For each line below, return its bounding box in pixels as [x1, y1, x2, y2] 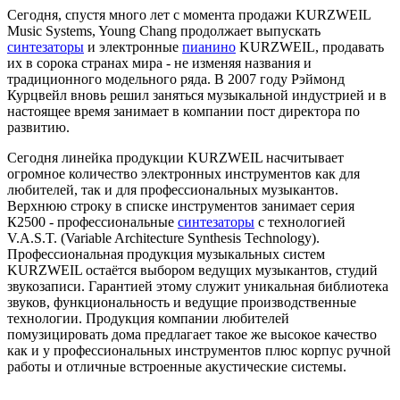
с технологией [254, 213, 346, 229]
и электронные [84, 38, 182, 54]
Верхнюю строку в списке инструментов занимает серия [7, 197, 354, 213]
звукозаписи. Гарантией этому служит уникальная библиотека [7, 278, 388, 294]
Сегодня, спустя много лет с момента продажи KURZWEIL [7, 6, 371, 22]
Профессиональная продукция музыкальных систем [7, 246, 325, 262]
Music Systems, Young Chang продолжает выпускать [7, 22, 321, 38]
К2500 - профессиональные [7, 213, 178, 229]
